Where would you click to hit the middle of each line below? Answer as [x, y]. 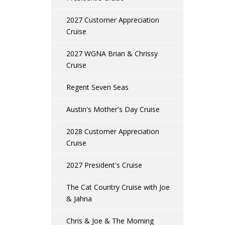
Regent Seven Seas [97, 87]
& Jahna [79, 199]
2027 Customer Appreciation [113, 20]
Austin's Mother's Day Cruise [113, 109]
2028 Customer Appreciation [113, 131]
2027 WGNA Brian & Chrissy [112, 53]
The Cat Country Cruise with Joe [118, 187]
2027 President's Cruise [104, 165]
